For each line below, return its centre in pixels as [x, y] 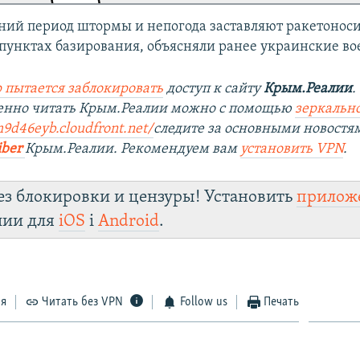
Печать [282, 302]
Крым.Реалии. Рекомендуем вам [133, 149]
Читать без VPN [83, 302]
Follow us [203, 302]
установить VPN [292, 149]
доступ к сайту [214, 88]
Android [129, 221]
